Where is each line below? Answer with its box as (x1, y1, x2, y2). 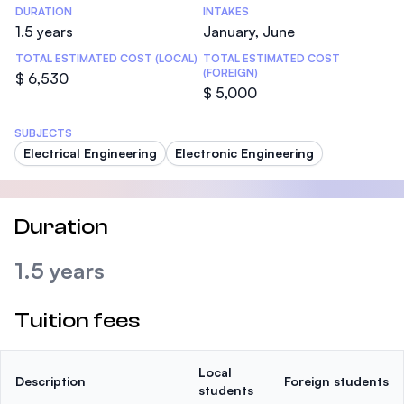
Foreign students (284, 373, 389, 389)
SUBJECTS (14, 126, 72, 140)
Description (15, 373, 86, 389)
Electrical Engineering (23, 145, 157, 161)
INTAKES (203, 5, 249, 18)
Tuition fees (14, 308, 140, 333)
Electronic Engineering (175, 145, 314, 161)
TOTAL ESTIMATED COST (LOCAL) (15, 51, 197, 65)
